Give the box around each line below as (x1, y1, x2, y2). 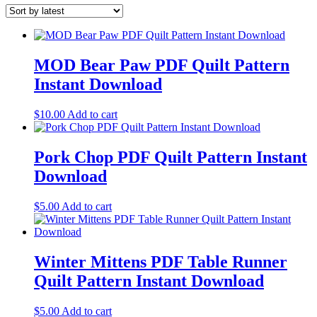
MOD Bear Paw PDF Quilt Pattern (34, 56, 289, 75)
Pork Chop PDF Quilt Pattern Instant (34, 147, 307, 166)
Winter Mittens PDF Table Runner (34, 252, 287, 271)
